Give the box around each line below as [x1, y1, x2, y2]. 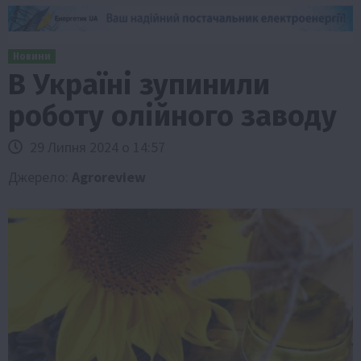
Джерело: [8, 167, 72, 186]
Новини [13, 50, 51, 62]
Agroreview [72, 167, 146, 186]
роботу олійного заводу [8, 98, 337, 134]
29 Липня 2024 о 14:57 [27, 137, 165, 156]
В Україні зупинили [8, 66, 270, 102]
